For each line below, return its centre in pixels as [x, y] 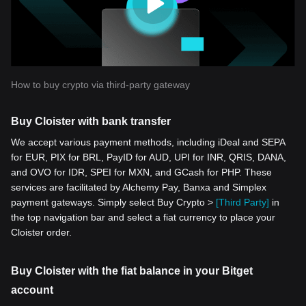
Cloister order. [41, 232]
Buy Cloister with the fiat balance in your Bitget [132, 271]
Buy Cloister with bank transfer [91, 121]
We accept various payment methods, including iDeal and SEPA [148, 142]
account [32, 290]
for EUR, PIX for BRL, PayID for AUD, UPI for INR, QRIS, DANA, [149, 157]
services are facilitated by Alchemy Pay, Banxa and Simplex [139, 187]
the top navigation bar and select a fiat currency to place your [143, 217]
